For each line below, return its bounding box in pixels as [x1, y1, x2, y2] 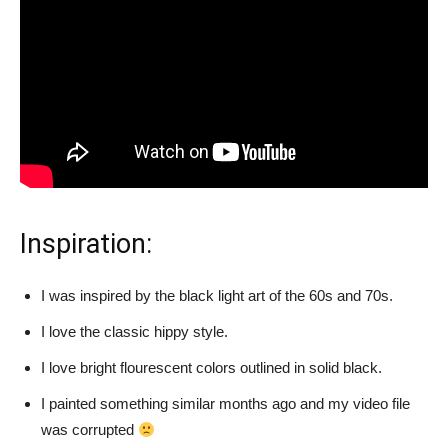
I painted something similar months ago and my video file [41, 395, 410, 412]
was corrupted [41, 421, 138, 438]
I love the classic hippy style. [41, 323, 228, 340]
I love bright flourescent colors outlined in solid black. [41, 359, 382, 376]
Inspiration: [20, 228, 152, 260]
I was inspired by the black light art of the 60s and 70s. [41, 287, 393, 304]
